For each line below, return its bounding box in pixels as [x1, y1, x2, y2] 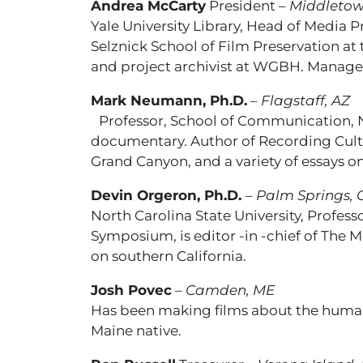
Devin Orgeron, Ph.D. [91, 187, 246, 203]
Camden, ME [186, 282, 275, 298]
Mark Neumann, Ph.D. [91, 92, 247, 109]
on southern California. [91, 248, 246, 264]
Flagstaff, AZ [261, 92, 350, 109]
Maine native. [91, 322, 181, 339]
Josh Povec [91, 282, 172, 298]
